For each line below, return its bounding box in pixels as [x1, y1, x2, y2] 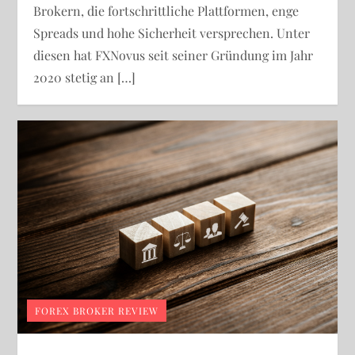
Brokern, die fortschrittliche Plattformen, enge [33, 2, 300, 19]
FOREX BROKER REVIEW [35, 303, 159, 317]
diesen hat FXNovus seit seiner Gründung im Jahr [33, 46, 314, 63]
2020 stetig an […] [33, 68, 136, 86]
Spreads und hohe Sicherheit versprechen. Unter [33, 24, 311, 41]
